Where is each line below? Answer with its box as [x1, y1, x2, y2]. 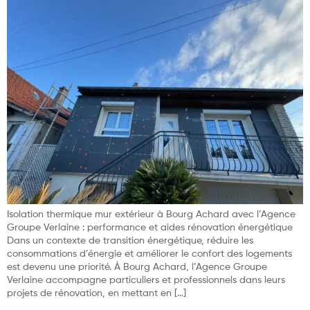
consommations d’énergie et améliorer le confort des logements [7, 249, 292, 259]
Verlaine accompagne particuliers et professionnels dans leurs [7, 275, 285, 286]
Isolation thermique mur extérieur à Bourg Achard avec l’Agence [7, 210, 295, 220]
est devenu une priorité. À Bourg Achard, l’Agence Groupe [7, 262, 267, 273]
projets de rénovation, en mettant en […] [7, 289, 186, 299]
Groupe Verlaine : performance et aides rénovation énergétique [7, 223, 293, 233]
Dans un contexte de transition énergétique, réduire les [7, 236, 253, 246]
